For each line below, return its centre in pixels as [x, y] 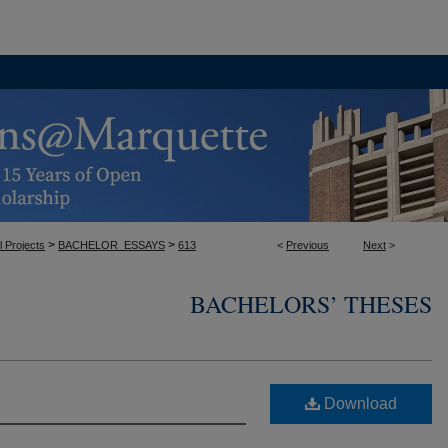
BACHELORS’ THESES [311, 304]
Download [358, 403]
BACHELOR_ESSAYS [111, 245]
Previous [307, 245]
